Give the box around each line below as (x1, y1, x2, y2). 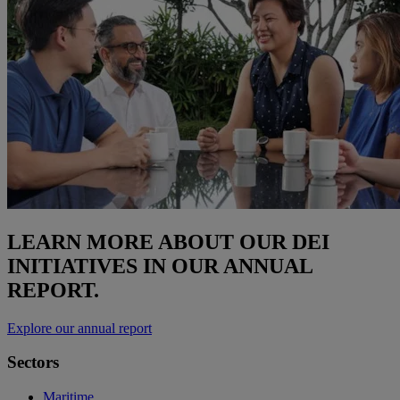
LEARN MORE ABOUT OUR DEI (7, 229, 329, 254)
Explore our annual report (7, 320, 152, 336)
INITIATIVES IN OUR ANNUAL (7, 254, 312, 278)
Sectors (7, 353, 59, 372)
